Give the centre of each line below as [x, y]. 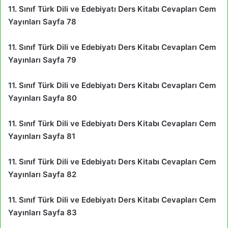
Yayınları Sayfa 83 [42, 212]
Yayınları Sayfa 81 [42, 136]
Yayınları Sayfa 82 [42, 174]
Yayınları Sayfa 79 [42, 60]
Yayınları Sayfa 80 [42, 98]
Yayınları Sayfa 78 [42, 21]
